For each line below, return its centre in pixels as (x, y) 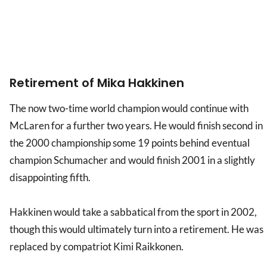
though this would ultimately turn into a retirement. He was (136, 229)
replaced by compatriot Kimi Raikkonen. (97, 247)
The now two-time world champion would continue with (129, 108)
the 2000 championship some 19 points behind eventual (130, 143)
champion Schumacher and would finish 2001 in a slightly (132, 160)
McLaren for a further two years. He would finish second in (136, 126)
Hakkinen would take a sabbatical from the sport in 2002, (133, 212)
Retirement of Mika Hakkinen (97, 83)
